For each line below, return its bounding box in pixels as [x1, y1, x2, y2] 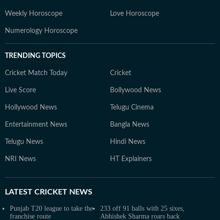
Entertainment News [5, 121, 67, 128]
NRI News [5, 156, 36, 163]
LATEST [5, 188, 32, 196]
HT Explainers [110, 156, 152, 163]
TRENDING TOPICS [5, 53, 66, 59]
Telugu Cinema [110, 104, 154, 111]
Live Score [5, 87, 36, 94]
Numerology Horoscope [5, 27, 78, 34]
